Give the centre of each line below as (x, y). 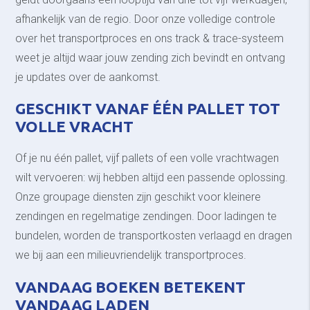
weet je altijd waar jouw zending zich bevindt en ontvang (151, 57)
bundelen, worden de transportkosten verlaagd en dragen (154, 236)
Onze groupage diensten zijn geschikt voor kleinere (138, 197)
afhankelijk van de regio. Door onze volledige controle (146, 19)
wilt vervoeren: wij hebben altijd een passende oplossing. (152, 178)
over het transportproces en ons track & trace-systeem (150, 38)
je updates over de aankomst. (88, 77)
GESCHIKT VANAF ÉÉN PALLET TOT (148, 109)
